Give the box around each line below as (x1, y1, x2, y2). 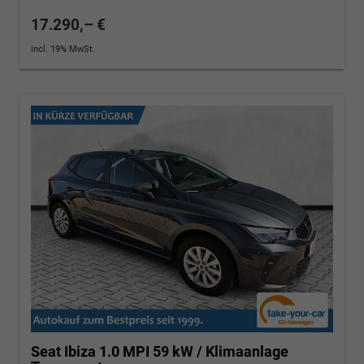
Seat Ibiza (31, 343, 96, 361)
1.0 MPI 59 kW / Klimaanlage (99, 343, 288, 361)
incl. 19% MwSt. (31, 44, 95, 55)
